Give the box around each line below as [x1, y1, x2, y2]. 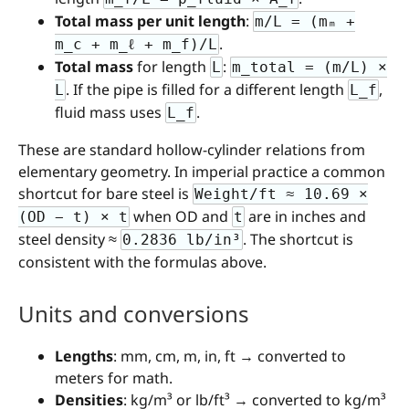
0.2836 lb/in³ [122, 231, 241, 249]
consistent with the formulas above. [18, 252, 267, 273]
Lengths [55, 345, 113, 366]
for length [133, 57, 210, 78]
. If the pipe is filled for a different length [66, 79, 348, 100]
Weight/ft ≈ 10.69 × [194, 185, 368, 204]
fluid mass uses [55, 102, 165, 123]
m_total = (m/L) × [232, 58, 387, 77]
